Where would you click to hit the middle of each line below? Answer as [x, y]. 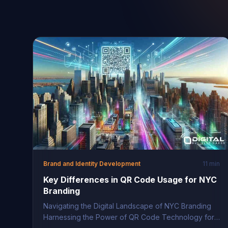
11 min [211, 164]
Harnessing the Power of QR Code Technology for [129, 217]
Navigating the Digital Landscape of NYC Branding [127, 206]
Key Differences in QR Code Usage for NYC [130, 180]
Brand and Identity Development [92, 164]
